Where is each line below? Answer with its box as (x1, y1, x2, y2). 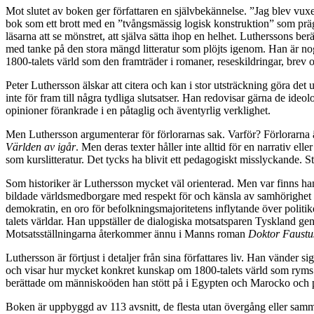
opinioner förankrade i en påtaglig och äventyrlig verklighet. (6, 104, 271, 117)
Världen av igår (6, 141, 76, 153)
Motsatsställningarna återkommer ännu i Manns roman (6, 228, 248, 240)
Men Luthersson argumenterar (6, 128, 142, 141)
